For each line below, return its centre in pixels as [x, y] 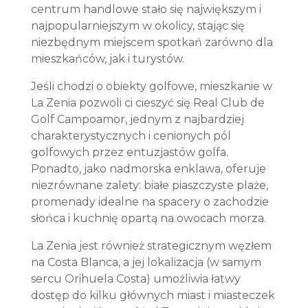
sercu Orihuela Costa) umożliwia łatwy [135, 279]
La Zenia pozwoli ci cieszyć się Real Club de [147, 103]
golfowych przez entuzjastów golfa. [129, 152]
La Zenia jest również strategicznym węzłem [151, 246]
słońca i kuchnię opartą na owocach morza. [148, 218]
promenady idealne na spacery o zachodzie [150, 202]
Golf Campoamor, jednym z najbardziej [137, 119]
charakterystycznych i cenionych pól [131, 136]
